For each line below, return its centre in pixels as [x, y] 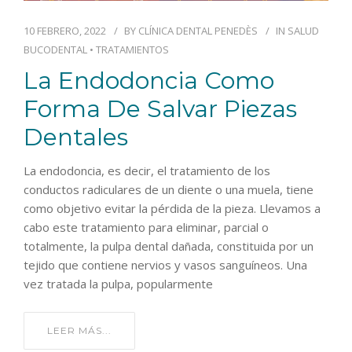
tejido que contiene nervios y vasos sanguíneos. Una [165, 264]
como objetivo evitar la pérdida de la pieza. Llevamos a [172, 208]
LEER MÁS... [79, 330]
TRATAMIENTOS [132, 49]
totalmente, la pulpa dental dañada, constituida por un [169, 246]
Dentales [76, 137]
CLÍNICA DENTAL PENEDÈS [198, 30]
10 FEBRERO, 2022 [65, 30]
